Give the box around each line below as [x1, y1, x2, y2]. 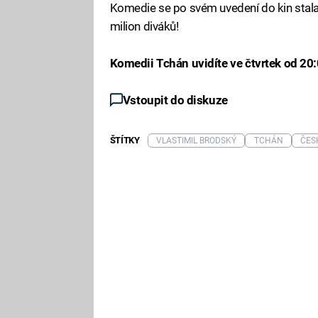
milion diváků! [109, 18, 179, 33]
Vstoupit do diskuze [122, 92, 228, 107]
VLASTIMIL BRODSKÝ [156, 136, 237, 146]
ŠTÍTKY [109, 135, 140, 146]
